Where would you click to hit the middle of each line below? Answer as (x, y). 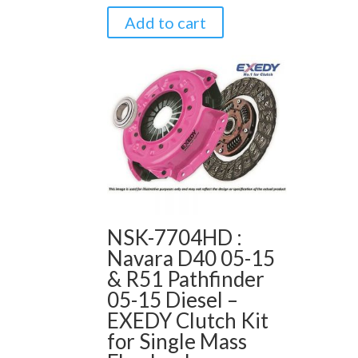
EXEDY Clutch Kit (188, 321)
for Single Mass (177, 342)
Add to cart (166, 22)
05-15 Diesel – (173, 300)
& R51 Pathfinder (186, 279)
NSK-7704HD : (175, 238)
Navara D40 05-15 (191, 259)
